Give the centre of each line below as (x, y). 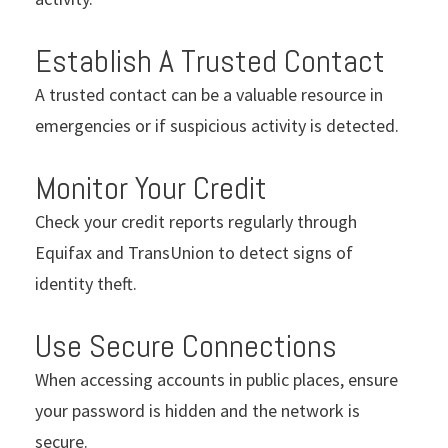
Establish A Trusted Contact (210, 60)
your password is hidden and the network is (197, 410)
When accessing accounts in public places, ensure (216, 379)
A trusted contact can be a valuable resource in (209, 94)
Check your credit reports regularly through (196, 221)
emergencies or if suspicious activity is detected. (217, 125)
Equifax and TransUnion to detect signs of (194, 252)
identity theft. (86, 283)
